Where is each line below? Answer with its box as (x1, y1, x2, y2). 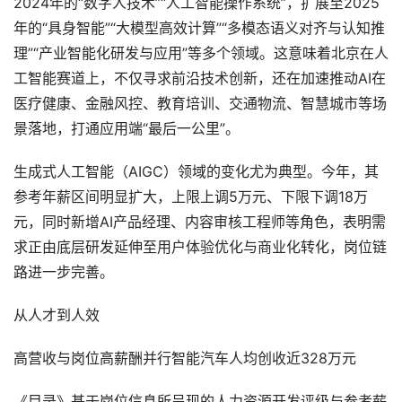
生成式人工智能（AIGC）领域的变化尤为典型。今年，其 (13, 163, 379, 180)
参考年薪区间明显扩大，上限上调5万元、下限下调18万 (13, 188, 368, 205)
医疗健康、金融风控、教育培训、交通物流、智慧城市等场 (13, 95, 387, 112)
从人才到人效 (13, 307, 100, 324)
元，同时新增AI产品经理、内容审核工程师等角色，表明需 (13, 214, 386, 231)
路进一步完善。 (13, 264, 114, 281)
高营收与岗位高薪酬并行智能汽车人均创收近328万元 (13, 350, 356, 367)
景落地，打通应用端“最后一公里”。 (13, 120, 240, 137)
